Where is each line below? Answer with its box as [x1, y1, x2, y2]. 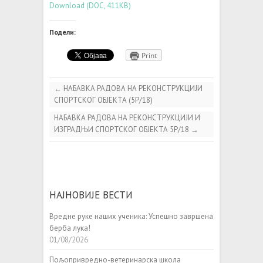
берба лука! [49, 223, 90, 234]
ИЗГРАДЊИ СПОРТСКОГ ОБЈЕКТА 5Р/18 [54, 124, 191, 135]
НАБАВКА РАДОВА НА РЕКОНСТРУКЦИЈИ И [54, 113, 200, 123]
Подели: [49, 28, 76, 37]
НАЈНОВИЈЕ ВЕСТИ [49, 188, 133, 202]
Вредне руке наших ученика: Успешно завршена [49, 211, 213, 222]
